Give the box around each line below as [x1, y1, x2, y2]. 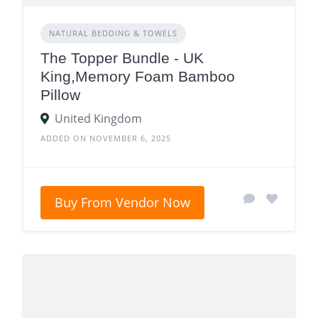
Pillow [40, 86, 80, 103]
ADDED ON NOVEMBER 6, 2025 [40, 132, 171, 143]
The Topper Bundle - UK [40, 49, 204, 66]
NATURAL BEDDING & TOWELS [49, 27, 177, 38]
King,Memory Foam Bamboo [40, 67, 235, 84]
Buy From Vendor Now [55, 193, 190, 211]
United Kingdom [55, 110, 142, 126]
